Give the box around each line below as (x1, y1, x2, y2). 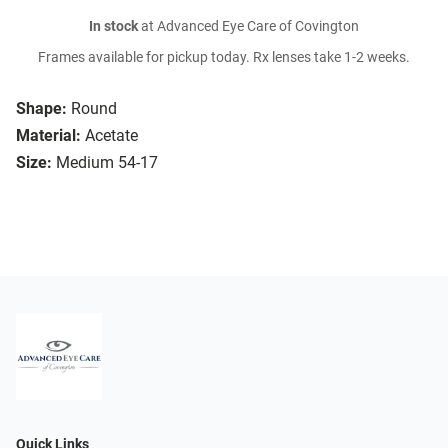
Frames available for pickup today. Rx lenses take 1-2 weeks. (38, 49, 410, 67)
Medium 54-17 (56, 153, 158, 173)
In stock (89, 18, 138, 36)
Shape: (16, 99, 67, 119)
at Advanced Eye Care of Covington (138, 18, 359, 36)
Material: (16, 126, 81, 146)
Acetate (85, 126, 138, 146)
